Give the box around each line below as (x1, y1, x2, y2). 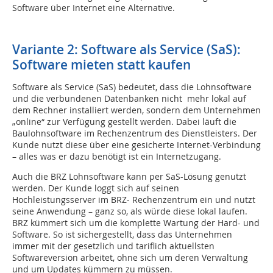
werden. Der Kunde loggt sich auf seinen (12, 182, 179, 194)
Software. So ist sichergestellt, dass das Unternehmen (12, 229, 232, 241)
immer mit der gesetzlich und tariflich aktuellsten (12, 240, 214, 252)
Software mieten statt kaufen (12, 56, 191, 74)
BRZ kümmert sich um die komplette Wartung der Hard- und (12, 217, 260, 229)
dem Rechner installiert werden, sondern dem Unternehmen (12, 104, 261, 116)
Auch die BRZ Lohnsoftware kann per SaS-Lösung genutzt (12, 171, 246, 183)
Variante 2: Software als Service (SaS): (12, 41, 241, 58)
